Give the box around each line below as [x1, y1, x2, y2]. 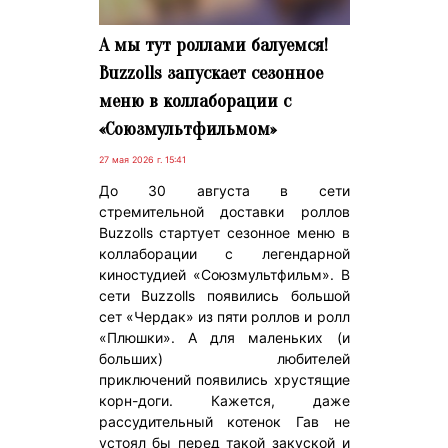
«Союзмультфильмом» [98, 117, 276, 140]
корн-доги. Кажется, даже [98, 391, 350, 409]
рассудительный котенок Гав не [98, 412, 350, 430]
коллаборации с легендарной [98, 244, 350, 262]
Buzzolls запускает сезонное [98, 61, 323, 84]
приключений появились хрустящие [98, 370, 350, 388]
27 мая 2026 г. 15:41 [98, 153, 186, 165]
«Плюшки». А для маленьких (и [98, 328, 350, 346]
